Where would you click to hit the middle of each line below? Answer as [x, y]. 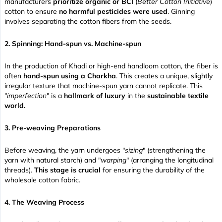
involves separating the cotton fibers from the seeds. [88, 22]
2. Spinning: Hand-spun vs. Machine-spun [73, 44]
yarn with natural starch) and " [53, 160]
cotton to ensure [32, 12]
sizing [134, 150]
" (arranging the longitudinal [170, 160]
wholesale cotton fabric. [42, 180]
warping [113, 160]
